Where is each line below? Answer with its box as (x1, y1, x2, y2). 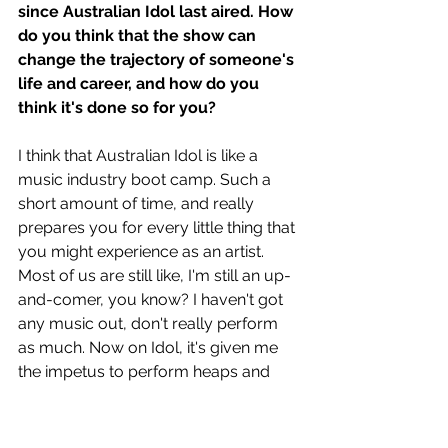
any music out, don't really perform (18, 314, 282, 334)
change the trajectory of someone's (18, 50, 298, 70)
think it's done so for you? (18, 98, 216, 118)
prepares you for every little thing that (18, 218, 299, 238)
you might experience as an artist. (18, 242, 268, 262)
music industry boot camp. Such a (18, 170, 275, 190)
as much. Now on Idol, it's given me (18, 338, 282, 358)
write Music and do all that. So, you (18, 386, 279, 406)
